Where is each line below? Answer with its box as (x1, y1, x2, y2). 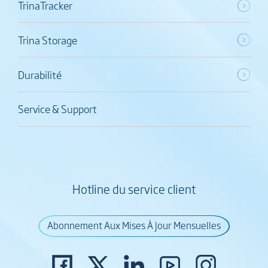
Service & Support (17, 101, 97, 117)
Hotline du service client (72, 180, 196, 198)
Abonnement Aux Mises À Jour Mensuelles (47, 218, 221, 233)
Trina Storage (17, 32, 77, 47)
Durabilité (17, 66, 62, 82)
